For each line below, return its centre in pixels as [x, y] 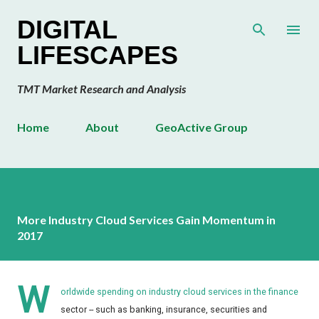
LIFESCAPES [98, 55]
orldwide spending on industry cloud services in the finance [179, 292]
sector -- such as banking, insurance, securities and [164, 310]
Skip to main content [159, 17]
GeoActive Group [202, 127]
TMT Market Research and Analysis [101, 89]
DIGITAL [67, 30]
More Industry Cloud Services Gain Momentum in [146, 220]
